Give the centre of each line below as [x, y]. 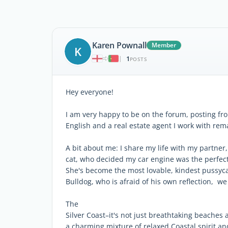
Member [164, 45]
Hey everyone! [90, 92]
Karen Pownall [119, 45]
